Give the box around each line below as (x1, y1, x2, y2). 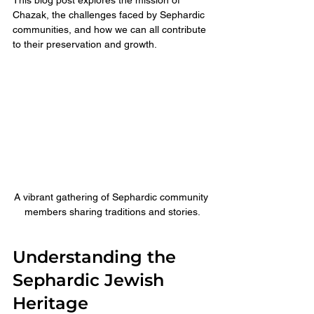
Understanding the (13, 246, 181, 267)
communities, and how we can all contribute (13, 23, 209, 35)
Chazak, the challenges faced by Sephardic (13, 8, 207, 20)
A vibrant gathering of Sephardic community (13, 191, 211, 203)
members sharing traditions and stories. (24, 205, 200, 217)
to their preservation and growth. (13, 38, 157, 50)
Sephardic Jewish (13, 269, 169, 290)
